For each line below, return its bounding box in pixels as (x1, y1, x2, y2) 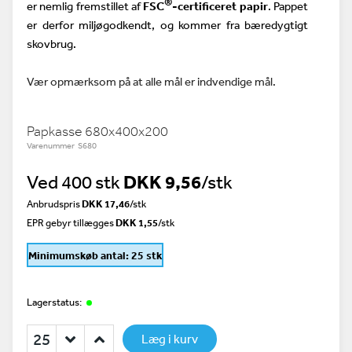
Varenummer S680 (27, 140, 97, 152)
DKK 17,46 (82, 197, 130, 211)
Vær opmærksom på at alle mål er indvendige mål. (27, 74, 278, 89)
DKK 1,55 (115, 216, 158, 229)
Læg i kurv (141, 331, 198, 346)
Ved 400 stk (27, 170, 123, 192)
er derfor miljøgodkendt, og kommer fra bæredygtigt (27, 17, 308, 32)
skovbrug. (27, 36, 79, 51)
